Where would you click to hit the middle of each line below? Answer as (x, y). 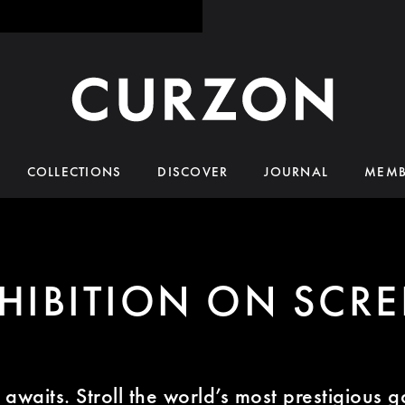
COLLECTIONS (74, 172)
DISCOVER (193, 172)
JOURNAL (297, 172)
